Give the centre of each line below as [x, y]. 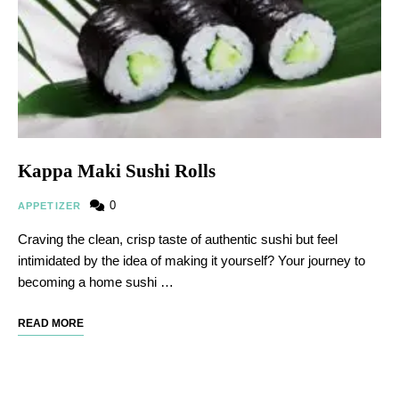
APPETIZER [49, 206]
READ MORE [51, 324]
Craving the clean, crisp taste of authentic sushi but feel [178, 240]
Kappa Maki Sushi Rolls [117, 171]
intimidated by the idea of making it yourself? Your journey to [191, 261]
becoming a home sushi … [96, 282]
